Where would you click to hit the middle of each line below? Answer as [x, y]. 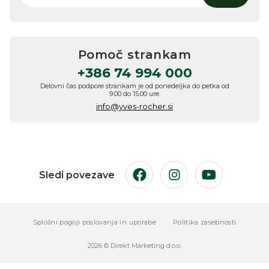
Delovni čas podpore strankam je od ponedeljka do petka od [134, 86]
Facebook [162, 180]
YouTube [231, 180]
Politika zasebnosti [204, 222]
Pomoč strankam [134, 55]
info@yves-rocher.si [134, 106]
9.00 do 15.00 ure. [134, 94]
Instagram [198, 180]
